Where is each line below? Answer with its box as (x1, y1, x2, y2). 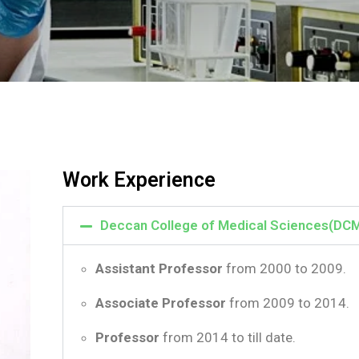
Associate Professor (95, 295, 226, 311)
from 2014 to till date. (159, 329, 296, 345)
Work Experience (63, 168, 216, 192)
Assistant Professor (95, 260, 223, 276)
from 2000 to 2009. (223, 260, 346, 276)
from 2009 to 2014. (226, 295, 349, 311)
